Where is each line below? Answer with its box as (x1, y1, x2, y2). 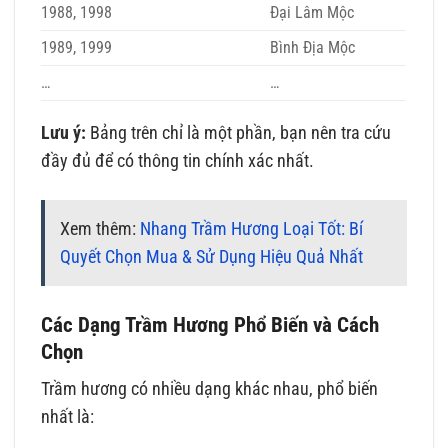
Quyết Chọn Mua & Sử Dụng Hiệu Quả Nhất (60, 246, 364, 267)
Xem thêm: (60, 218, 141, 239)
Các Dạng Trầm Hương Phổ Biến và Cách (41, 311, 380, 337)
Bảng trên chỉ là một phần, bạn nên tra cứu (86, 122, 392, 143)
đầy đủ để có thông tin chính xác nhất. (41, 150, 315, 171)
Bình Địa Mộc (270, 37, 356, 57)
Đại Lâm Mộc (270, 2, 355, 22)
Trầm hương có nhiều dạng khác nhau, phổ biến (41, 379, 379, 400)
